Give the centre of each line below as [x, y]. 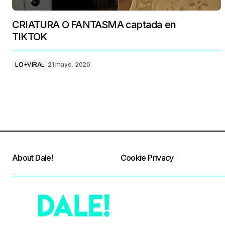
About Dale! [32, 158]
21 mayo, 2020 [69, 65]
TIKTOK [30, 37]
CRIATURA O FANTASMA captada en [94, 25]
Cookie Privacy [147, 158]
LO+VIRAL [30, 65]
